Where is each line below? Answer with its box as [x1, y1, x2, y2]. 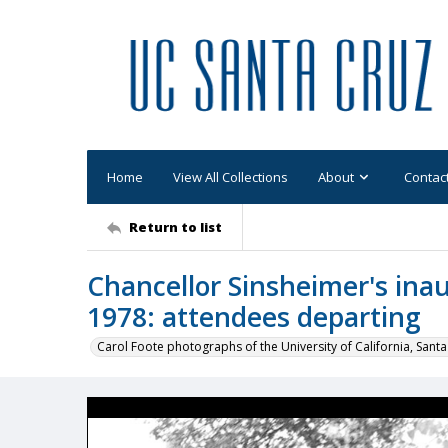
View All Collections [173, 167, 288, 186]
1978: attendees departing [87, 299, 421, 335]
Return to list [129, 217, 222, 236]
